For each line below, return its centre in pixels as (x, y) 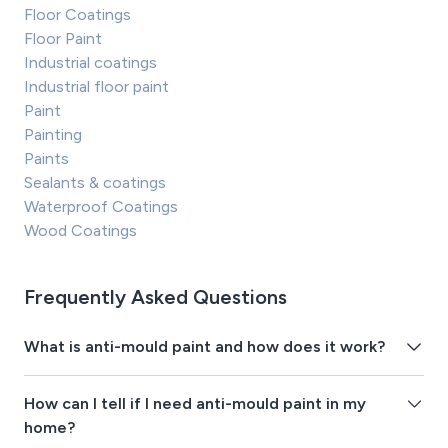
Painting (53, 135)
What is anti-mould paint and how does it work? (204, 347)
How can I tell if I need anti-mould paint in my (195, 404)
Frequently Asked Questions (155, 297)
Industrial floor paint (96, 87)
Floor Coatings (77, 15)
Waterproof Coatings (101, 207)
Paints (46, 159)
